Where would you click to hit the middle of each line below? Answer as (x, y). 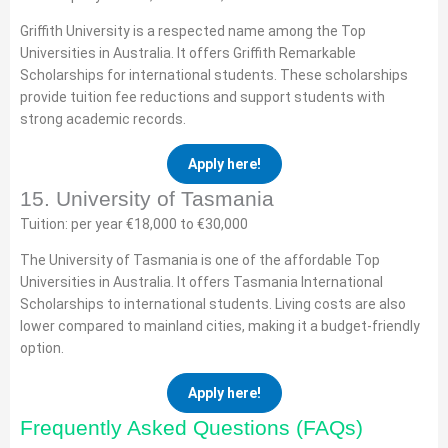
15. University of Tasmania (147, 198)
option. (42, 348)
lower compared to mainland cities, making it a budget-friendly (220, 326)
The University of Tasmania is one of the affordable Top (200, 260)
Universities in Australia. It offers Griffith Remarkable (188, 53)
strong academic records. (103, 119)
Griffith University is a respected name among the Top (193, 31)
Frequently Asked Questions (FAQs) (191, 427)
